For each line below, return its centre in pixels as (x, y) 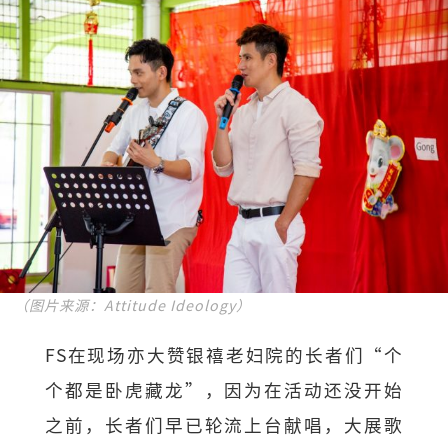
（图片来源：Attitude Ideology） (133, 304)
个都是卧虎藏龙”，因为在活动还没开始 (224, 389)
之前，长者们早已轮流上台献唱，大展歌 (224, 424)
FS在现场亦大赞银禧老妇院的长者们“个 (224, 354)
